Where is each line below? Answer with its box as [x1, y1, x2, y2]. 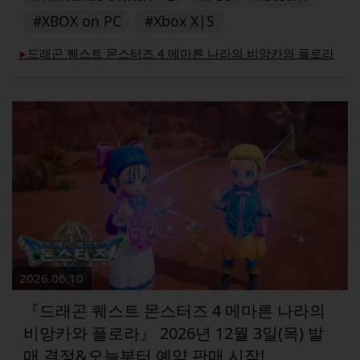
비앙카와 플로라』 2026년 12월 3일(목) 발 [23, 321, 325, 344]
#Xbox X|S [144, 11, 215, 31]
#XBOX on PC [32, 11, 121, 31]
